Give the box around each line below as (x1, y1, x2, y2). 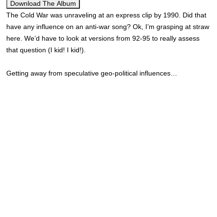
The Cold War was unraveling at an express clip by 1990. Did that (6, 11, 207, 19)
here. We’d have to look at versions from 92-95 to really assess (6, 34, 200, 42)
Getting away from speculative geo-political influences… (6, 69, 178, 77)
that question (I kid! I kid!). (6, 46, 86, 54)
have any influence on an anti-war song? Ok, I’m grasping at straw (6, 23, 210, 31)
